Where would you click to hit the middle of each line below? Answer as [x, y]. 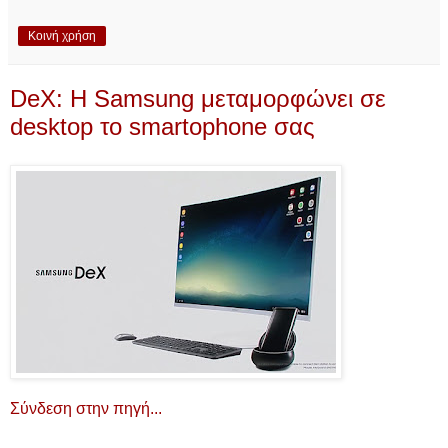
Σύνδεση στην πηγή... [86, 409]
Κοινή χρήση [62, 35]
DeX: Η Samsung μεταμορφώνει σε [198, 98]
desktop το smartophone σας [162, 126]
